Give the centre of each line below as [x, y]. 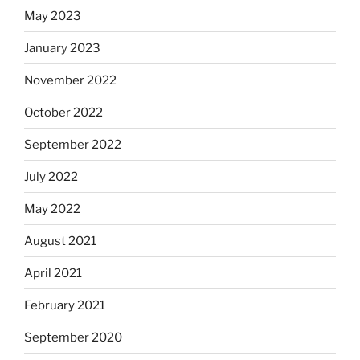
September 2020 [73, 337]
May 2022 [52, 209]
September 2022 [73, 144]
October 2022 [63, 112]
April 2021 [53, 273]
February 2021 [65, 305]
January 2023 [62, 48]
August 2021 [60, 241]
